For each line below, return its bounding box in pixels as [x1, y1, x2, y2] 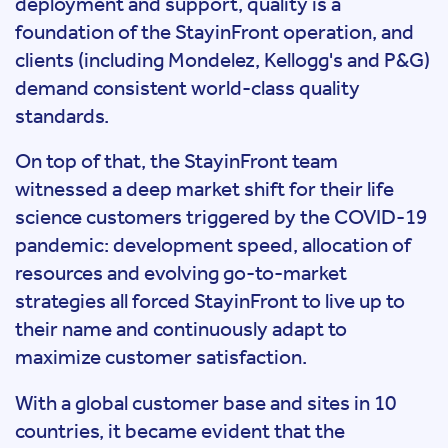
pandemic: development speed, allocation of [15, 233, 411, 257]
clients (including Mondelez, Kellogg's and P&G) [15, 47, 430, 72]
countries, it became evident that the [15, 418, 345, 443]
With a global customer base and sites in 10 [15, 390, 396, 415]
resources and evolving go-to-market [15, 261, 347, 285]
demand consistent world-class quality [15, 75, 360, 100]
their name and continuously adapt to [15, 317, 347, 341]
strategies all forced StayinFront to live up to [15, 289, 405, 313]
